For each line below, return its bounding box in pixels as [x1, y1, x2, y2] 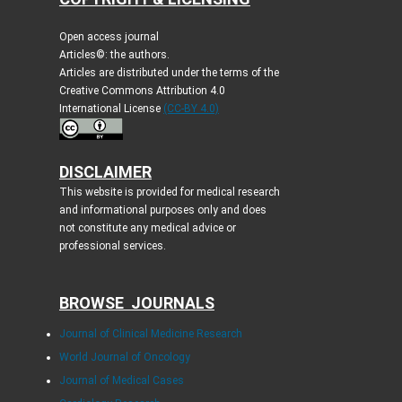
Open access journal [58, 31, 159, 44]
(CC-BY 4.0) [162, 102, 219, 116]
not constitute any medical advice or [58, 222, 236, 235]
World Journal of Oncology [58, 351, 190, 364]
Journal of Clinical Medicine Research [58, 328, 242, 341]
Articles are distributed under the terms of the [58, 66, 279, 80]
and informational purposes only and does [58, 204, 267, 217]
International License [58, 102, 163, 116]
